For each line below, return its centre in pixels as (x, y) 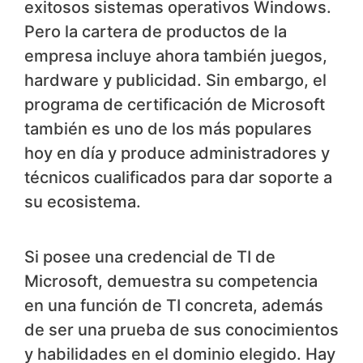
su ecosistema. (83, 202)
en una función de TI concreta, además (174, 306)
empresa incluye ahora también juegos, (176, 56)
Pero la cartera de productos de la (156, 32)
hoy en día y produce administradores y (177, 154)
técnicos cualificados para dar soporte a (178, 178)
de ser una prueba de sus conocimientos (181, 330)
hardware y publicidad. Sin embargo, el (175, 81)
